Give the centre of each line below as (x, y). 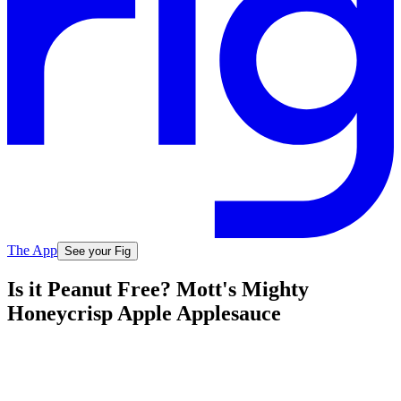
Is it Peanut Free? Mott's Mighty (158, 290)
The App (32, 250)
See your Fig (98, 251)
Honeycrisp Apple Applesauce (144, 314)
